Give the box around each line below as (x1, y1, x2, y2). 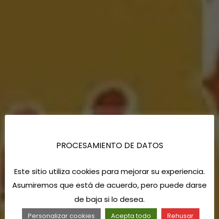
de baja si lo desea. (74, 194, 145, 204)
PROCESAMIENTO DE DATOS (56, 139, 163, 151)
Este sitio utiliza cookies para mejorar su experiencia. (14, 166, 205, 177)
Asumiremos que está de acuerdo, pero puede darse (12, 180, 207, 191)
